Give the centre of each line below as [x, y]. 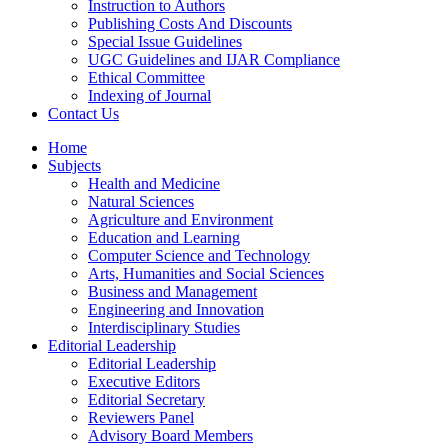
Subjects [74, 166]
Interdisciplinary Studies [164, 328]
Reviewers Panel [141, 418]
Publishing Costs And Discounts [190, 24]
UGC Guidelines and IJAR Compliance [214, 60]
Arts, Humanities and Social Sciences [206, 274]
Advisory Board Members [170, 436]
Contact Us [83, 114]
